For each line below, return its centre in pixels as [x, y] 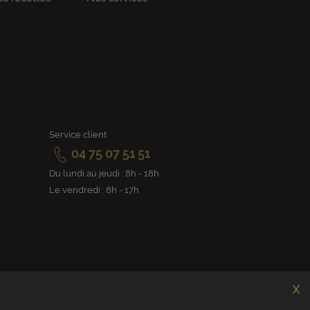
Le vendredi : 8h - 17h [94, 190]
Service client [78, 135]
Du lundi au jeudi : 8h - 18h [104, 174]
